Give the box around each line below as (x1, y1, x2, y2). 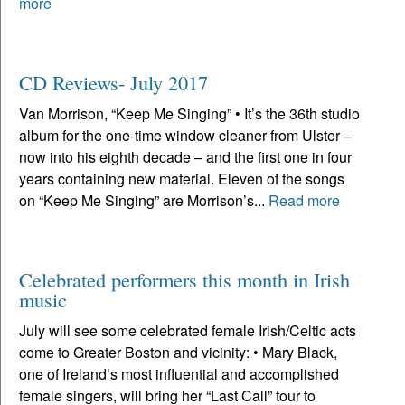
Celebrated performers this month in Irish (19, 265, 350, 293)
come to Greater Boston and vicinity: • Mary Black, (19, 341, 337, 363)
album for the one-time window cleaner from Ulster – (19, 124, 352, 146)
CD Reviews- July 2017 (19, 68, 208, 96)
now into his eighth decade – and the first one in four (19, 146, 352, 167)
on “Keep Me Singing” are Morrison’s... (19, 189, 268, 211)
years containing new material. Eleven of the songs (19, 167, 344, 189)
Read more (268, 189, 340, 211)
